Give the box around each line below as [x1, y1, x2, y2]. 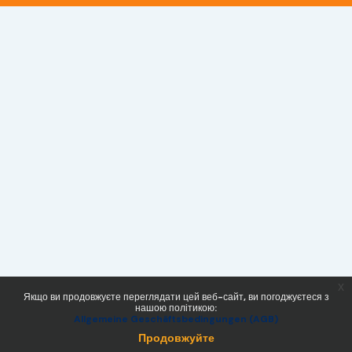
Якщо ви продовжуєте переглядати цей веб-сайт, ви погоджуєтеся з [23, 291, 329, 303]
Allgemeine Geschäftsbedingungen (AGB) [74, 313, 278, 325]
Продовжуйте [137, 331, 214, 345]
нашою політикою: [135, 302, 217, 314]
